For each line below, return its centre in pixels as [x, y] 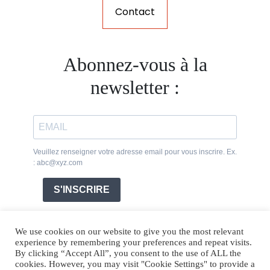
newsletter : [135, 87]
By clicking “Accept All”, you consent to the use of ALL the [128, 253]
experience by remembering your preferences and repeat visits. [133, 242]
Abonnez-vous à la [135, 64]
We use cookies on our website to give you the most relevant [129, 231]
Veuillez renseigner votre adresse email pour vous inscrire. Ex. [135, 152]
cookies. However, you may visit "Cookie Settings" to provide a [135, 264]
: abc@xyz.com [58, 162]
